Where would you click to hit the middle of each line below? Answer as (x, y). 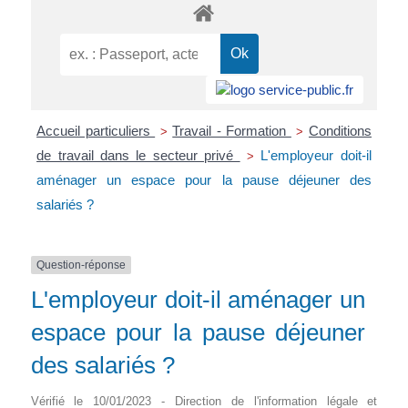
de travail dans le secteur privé (138, 155)
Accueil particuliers (96, 130)
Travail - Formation (232, 130)
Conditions (340, 130)
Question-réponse (81, 265)
